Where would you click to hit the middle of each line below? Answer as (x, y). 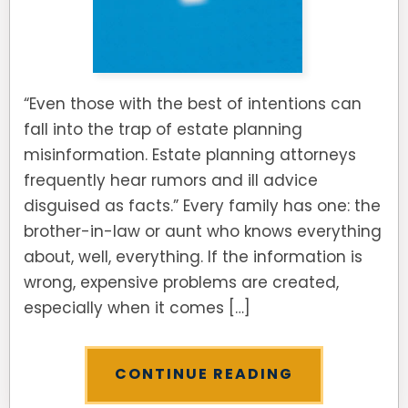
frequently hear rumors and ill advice (171, 180)
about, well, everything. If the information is (193, 257)
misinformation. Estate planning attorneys (190, 155)
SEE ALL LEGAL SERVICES (103, 43)
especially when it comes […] (137, 308)
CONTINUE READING (204, 374)
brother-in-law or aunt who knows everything (203, 231)
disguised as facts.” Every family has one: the (202, 206)
